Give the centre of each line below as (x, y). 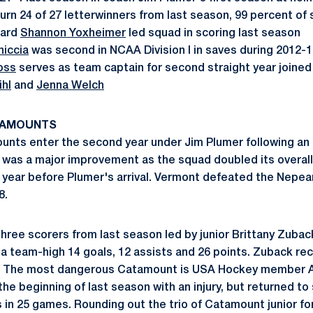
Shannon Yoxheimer (73, 34)
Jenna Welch (70, 86)
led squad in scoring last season (213, 34)
